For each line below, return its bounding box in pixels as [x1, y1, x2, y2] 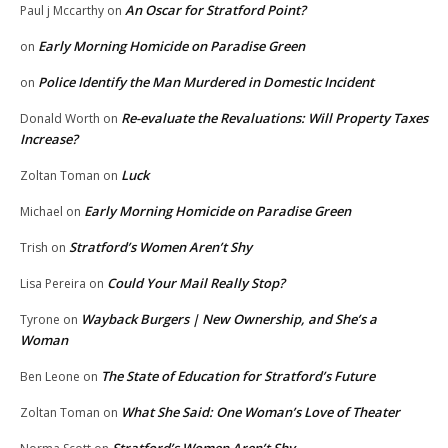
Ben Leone [20, 367, 80, 385]
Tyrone [20, 310, 60, 328]
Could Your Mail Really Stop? [107, 273, 285, 292]
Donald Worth [20, 109, 100, 127]
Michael [20, 202, 63, 220]
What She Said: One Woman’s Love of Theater [121, 402, 400, 421]
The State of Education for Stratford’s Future [101, 366, 375, 385]
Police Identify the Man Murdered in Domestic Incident [38, 72, 377, 91]
